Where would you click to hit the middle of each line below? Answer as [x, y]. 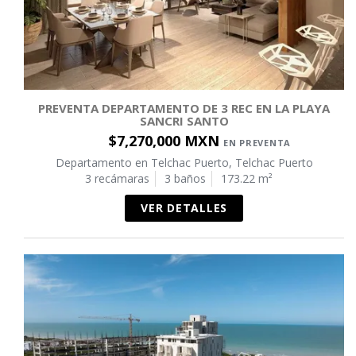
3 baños [185, 178]
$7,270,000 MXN [166, 140]
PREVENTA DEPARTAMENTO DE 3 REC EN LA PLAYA [184, 108]
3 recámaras [117, 178]
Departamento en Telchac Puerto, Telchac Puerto [184, 162]
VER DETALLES [184, 207]
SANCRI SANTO [184, 120]
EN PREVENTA [257, 142]
